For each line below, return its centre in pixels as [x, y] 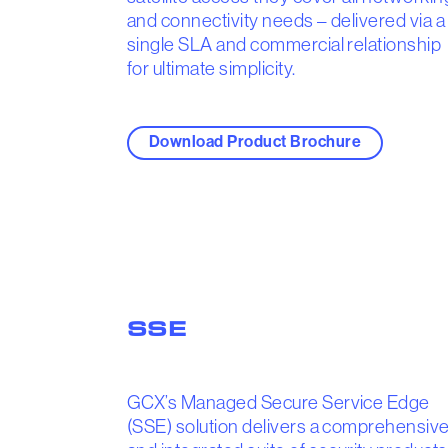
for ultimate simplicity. [211, 69]
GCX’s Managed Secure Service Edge [278, 402]
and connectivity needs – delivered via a [286, 21]
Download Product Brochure [255, 141]
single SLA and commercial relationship [284, 45]
